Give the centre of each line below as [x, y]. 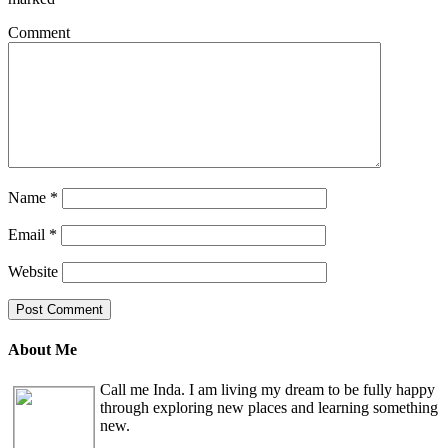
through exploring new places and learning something [269, 407]
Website [33, 271]
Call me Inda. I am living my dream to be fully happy [267, 389]
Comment [39, 32]
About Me [42, 350]
